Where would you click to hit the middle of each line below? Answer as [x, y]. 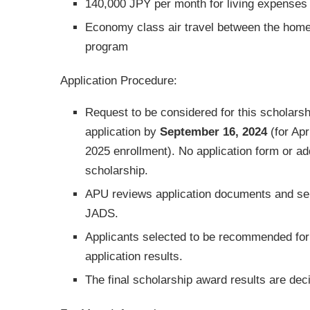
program [107, 47]
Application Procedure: [119, 81]
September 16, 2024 [213, 132]
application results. [134, 256]
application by [122, 132]
